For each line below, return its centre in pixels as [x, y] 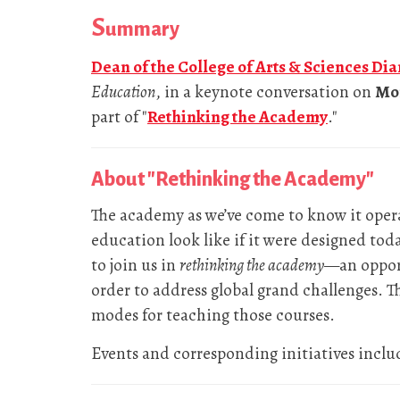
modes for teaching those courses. [213, 315]
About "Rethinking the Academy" [233, 179]
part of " [119, 117]
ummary [142, 29]
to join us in [135, 265]
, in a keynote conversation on [265, 92]
